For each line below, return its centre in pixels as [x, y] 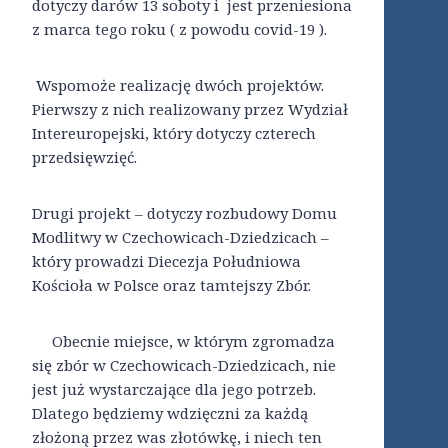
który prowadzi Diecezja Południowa [166, 261]
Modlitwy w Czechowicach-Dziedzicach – [180, 237]
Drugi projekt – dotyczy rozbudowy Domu [184, 213]
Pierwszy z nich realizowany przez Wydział [190, 109]
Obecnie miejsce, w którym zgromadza [183, 341]
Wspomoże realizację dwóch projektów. [178, 85]
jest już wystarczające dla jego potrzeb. [174, 389]
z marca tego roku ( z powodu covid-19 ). [179, 29]
